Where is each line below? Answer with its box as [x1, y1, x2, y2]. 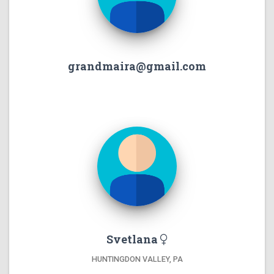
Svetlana [106, 232, 160, 247]
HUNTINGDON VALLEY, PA [91, 254, 183, 264]
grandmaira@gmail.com [68, 59, 206, 74]
